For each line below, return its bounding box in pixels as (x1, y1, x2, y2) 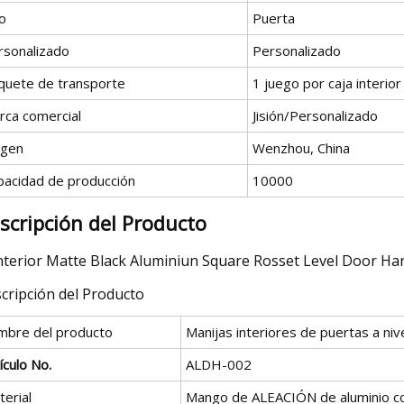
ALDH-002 (186, 354, 252, 373)
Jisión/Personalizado (252, 106, 378, 124)
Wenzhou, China (252, 138, 350, 157)
